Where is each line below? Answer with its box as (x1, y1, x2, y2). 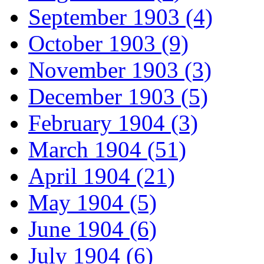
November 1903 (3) (28, 57, 212, 83)
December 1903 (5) (28, 84, 208, 110)
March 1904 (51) (28, 137, 186, 163)
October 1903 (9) (28, 31, 189, 57)
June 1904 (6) (28, 216, 157, 242)
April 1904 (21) (28, 163, 175, 189)
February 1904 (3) (28, 110, 198, 136)
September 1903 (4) (28, 4, 213, 30)
